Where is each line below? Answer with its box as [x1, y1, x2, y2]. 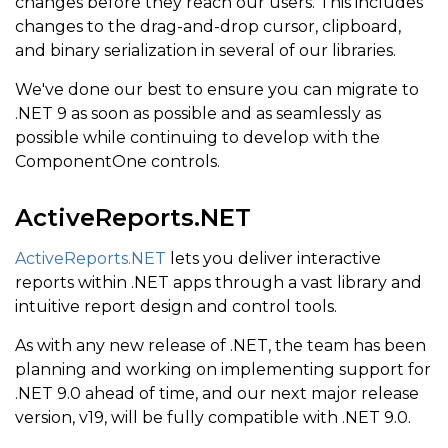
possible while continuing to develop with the [15, 128, 380, 148]
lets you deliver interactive [166, 249, 381, 269]
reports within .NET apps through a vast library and [15, 273, 422, 293]
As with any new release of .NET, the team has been [15, 336, 426, 356]
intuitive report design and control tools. [15, 297, 337, 317]
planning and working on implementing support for [15, 360, 431, 380]
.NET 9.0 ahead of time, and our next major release [15, 384, 419, 404]
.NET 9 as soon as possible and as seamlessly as [15, 104, 381, 124]
